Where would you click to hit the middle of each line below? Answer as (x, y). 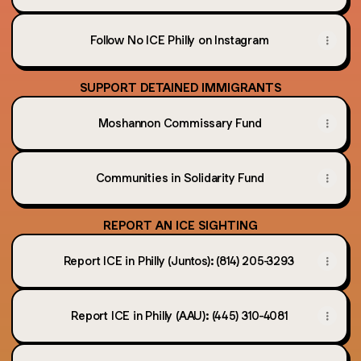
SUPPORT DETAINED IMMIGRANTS (180, 87)
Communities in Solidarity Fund (180, 178)
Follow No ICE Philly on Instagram (180, 40)
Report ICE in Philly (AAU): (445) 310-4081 (180, 315)
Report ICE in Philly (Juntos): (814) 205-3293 (180, 261)
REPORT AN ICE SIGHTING (180, 225)
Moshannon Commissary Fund (180, 123)
